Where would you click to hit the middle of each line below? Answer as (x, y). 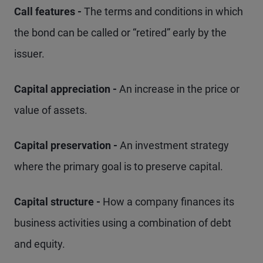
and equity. (40, 244)
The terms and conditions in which (163, 11)
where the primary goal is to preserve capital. (119, 166)
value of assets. (51, 110)
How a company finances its (168, 202)
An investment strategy (174, 145)
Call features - (49, 11)
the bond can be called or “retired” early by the (120, 33)
